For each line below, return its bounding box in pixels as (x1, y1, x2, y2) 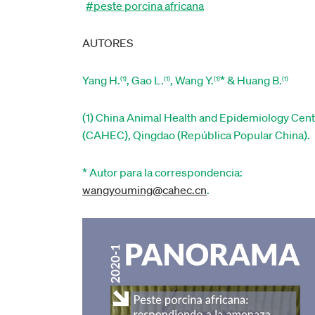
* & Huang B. (220, 72, 282, 88)
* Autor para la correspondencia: (82, 165, 243, 180)
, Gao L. (127, 72, 164, 88)
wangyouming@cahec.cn (82, 182, 207, 198)
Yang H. (82, 72, 120, 88)
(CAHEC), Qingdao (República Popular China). (82, 127, 310, 143)
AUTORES (82, 35, 133, 51)
